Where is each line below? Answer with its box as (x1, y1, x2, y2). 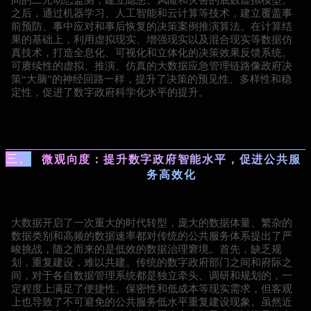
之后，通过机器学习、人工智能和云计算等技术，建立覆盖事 (11, 7, 292, 19)
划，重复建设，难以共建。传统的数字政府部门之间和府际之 (11, 257, 292, 269)
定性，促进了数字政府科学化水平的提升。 (11, 86, 209, 98)
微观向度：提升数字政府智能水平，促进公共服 (42, 153, 301, 165)
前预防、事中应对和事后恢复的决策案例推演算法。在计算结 (11, 20, 292, 32)
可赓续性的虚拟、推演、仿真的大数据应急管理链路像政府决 (11, 60, 292, 72)
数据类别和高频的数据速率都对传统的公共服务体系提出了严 (11, 230, 292, 242)
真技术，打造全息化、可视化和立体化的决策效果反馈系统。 (11, 47, 292, 58)
